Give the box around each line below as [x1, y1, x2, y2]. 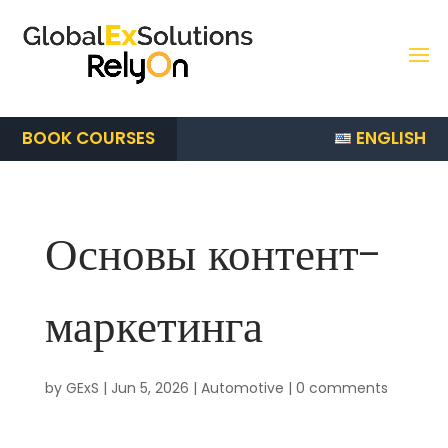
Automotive [200, 378, 284, 398]
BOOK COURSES [22, 126, 155, 150]
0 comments [295, 378, 388, 398]
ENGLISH [356, 125, 426, 150]
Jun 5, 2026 [110, 378, 189, 398]
